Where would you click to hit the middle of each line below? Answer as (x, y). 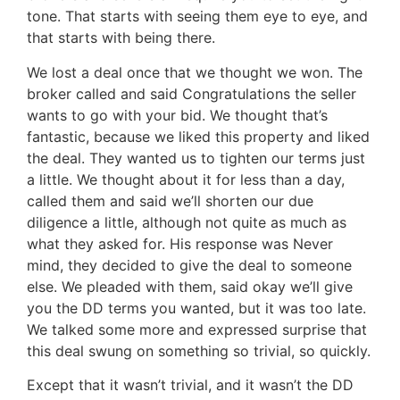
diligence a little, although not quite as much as (187, 222)
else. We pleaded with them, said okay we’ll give (190, 286)
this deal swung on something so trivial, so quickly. (199, 350)
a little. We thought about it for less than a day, (186, 179)
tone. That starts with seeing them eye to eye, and (197, 17)
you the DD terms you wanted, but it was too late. (196, 308)
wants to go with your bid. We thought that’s (177, 115)
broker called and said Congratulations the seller (192, 93)
